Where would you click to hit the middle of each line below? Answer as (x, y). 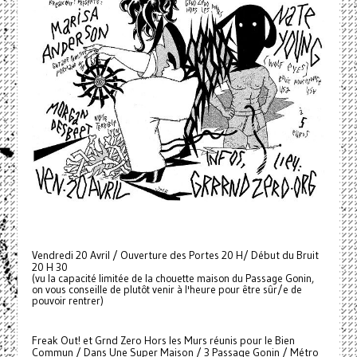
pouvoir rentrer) (67, 301)
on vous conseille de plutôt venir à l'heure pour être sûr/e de (167, 290)
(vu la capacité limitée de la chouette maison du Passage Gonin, (173, 279)
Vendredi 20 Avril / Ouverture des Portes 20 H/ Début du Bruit (175, 256)
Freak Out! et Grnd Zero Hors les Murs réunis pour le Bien (163, 341)
